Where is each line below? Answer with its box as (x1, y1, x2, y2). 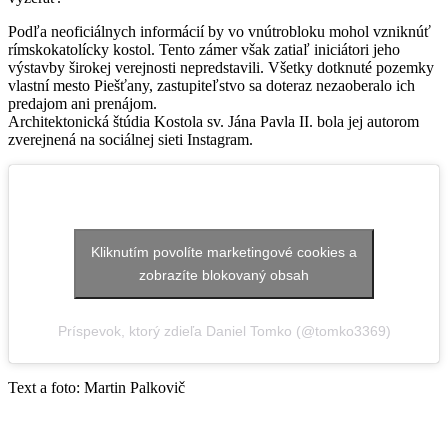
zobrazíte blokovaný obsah (139, 266, 309, 283)
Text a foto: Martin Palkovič (8, 378, 185, 396)
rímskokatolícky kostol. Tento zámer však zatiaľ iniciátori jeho (8, 40, 400, 58)
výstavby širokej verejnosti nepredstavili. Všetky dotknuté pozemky (8, 58, 434, 76)
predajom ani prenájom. (8, 94, 157, 112)
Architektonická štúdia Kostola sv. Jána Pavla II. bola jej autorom (8, 112, 419, 130)
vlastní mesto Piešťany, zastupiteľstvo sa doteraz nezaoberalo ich (8, 76, 415, 94)
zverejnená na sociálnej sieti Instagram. (8, 130, 253, 148)
